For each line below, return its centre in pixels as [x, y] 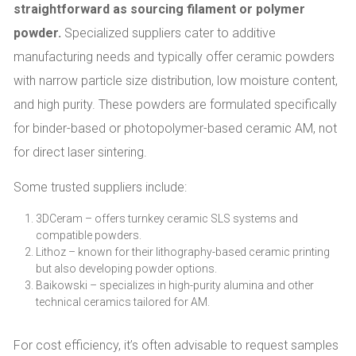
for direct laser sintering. [80, 152]
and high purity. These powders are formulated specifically [175, 104]
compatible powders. [89, 235]
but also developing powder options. [126, 268]
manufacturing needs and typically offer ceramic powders [174, 56]
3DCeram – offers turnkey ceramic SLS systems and [167, 218]
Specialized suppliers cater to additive [168, 33]
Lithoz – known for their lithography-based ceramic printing [183, 252]
